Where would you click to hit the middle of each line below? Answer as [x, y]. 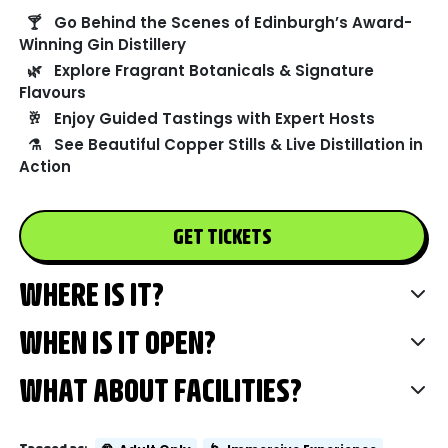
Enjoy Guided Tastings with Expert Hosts [215, 119]
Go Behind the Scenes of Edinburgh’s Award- [233, 23]
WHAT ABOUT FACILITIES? [161, 390]
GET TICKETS [222, 236]
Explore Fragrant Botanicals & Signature [214, 71]
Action [45, 167]
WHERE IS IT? [92, 294]
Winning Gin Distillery [103, 45]
